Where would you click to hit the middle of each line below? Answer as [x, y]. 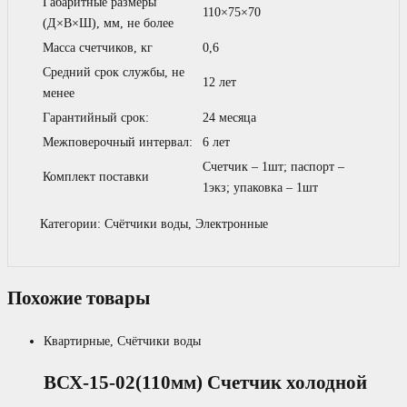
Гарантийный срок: [96, 117]
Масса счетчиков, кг [98, 47]
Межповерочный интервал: [118, 142]
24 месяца [229, 117]
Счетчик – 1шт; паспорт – [273, 166]
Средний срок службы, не [114, 72]
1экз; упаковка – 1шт [260, 187]
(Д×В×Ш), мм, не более [108, 23]
